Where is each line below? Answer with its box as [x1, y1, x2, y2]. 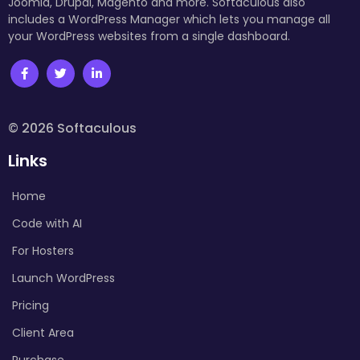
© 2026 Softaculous [8, 118, 137, 137]
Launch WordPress [12, 269, 115, 286]
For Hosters [12, 242, 74, 259]
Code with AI [12, 215, 82, 231]
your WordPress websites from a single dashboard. [8, 27, 290, 44]
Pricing [12, 297, 49, 313]
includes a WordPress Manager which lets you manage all [8, 10, 330, 27]
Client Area [12, 324, 74, 341]
